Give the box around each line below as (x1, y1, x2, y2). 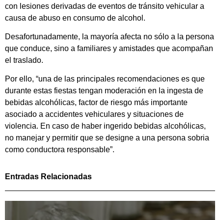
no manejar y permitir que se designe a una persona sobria (5, 134, 209, 142)
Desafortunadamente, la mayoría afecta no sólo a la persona (5, 32, 214, 41)
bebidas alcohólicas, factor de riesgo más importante (5, 98, 188, 107)
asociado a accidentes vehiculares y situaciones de (5, 110, 184, 119)
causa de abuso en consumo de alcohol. (5, 13, 145, 22)
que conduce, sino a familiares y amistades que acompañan (5, 44, 213, 53)
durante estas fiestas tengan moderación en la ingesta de (5, 86, 203, 95)
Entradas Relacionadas (5, 172, 92, 181)
